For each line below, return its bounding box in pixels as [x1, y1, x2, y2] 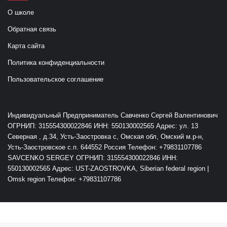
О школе [8, 8, 34, 16]
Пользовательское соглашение [8, 75, 103, 83]
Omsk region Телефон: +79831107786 [8, 175, 121, 183]
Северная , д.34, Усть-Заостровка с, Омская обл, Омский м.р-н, [8, 132, 204, 140]
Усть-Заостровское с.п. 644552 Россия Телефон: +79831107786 [8, 143, 202, 151]
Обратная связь [8, 25, 56, 33]
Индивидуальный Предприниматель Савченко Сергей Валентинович [8, 111, 218, 119]
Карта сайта [8, 42, 45, 50]
